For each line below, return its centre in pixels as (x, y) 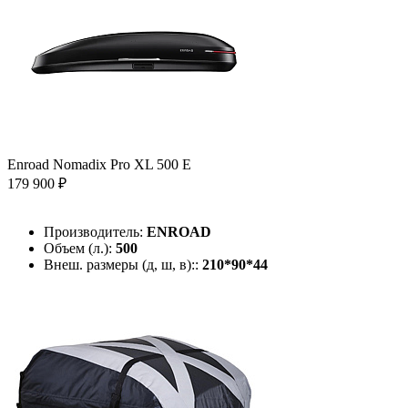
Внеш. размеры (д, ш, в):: (123, 264)
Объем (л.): (80, 248)
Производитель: (95, 231)
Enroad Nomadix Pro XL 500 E (99, 164)
